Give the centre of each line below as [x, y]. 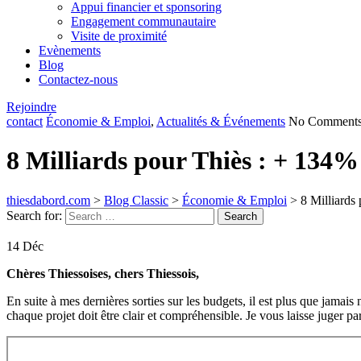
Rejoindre [31, 107]
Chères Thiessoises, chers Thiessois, [103, 273]
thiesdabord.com [48, 200]
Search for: [34, 215]
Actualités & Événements [221, 121]
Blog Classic [136, 200]
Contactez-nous [78, 79]
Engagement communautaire [143, 21]
